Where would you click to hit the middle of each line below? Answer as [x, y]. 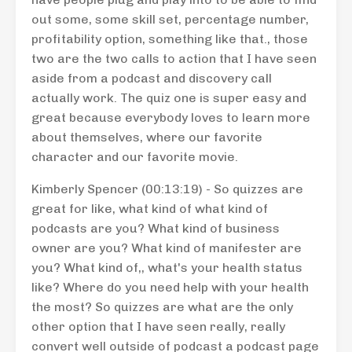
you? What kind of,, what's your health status [167, 268]
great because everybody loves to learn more [171, 117]
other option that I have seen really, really [158, 326]
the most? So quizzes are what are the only [162, 307]
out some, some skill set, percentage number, [170, 19]
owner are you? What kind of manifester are [167, 248]
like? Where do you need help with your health [170, 287]
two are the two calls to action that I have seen [174, 59]
